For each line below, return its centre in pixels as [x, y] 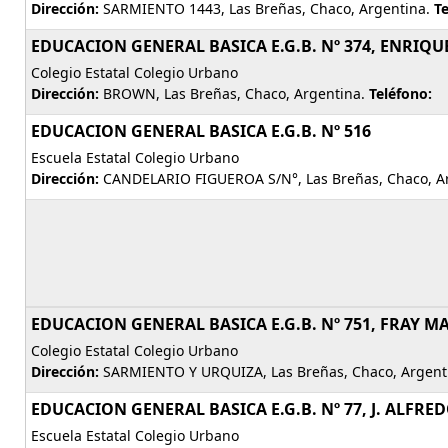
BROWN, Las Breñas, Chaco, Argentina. [234, 93]
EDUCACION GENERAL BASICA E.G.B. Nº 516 [201, 131]
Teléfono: [400, 93]
